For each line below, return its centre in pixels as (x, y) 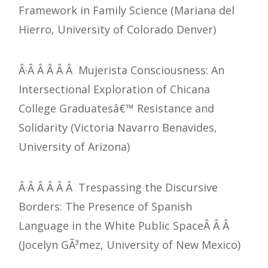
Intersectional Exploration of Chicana (114, 89)
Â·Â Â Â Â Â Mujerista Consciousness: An (121, 70)
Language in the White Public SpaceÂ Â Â (125, 226)
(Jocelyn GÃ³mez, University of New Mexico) (130, 245)
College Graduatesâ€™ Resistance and (116, 109)
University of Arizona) (74, 147)
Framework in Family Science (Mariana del (127, 10)
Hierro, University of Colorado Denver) (117, 30)
